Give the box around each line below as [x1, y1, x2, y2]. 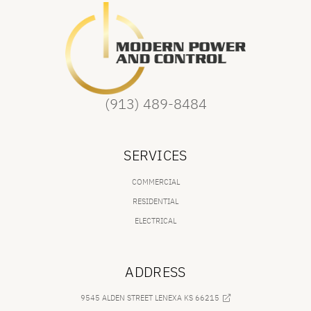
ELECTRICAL [135, 215, 176, 226]
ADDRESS [125, 262, 186, 281]
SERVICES [124, 145, 187, 165]
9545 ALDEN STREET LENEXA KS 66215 [81, 293, 220, 303]
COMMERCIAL [131, 176, 180, 187]
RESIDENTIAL [133, 196, 178, 206]
